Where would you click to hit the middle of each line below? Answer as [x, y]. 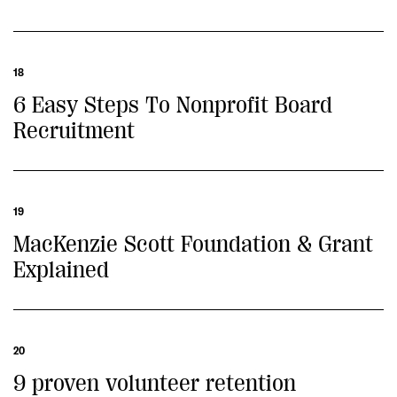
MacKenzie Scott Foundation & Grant [193, 244]
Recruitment [74, 131]
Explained [61, 270]
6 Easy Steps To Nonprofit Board [173, 105]
